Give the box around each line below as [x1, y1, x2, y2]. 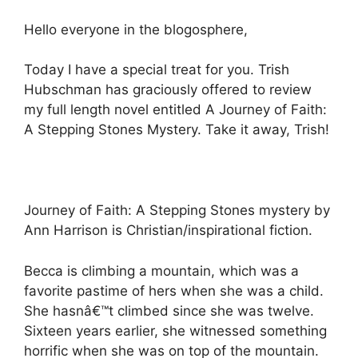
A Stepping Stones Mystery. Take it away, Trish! [24, 121, 329, 137]
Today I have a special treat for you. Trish [24, 62, 289, 78]
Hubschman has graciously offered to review [24, 82, 312, 97]
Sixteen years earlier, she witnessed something [24, 322, 327, 339]
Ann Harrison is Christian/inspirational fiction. [24, 222, 312, 238]
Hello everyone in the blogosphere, [24, 21, 248, 38]
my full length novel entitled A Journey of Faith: [24, 101, 327, 117]
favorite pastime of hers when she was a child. [24, 282, 324, 299]
